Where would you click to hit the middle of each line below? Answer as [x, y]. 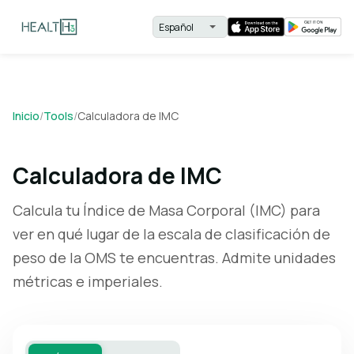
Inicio [26, 116]
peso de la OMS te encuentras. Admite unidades [174, 258]
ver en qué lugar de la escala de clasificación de [171, 234]
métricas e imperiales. [88, 281]
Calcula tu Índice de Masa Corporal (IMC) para [166, 210]
